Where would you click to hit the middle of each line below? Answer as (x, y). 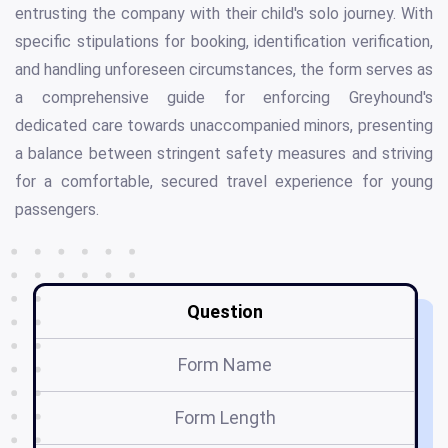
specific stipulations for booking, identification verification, (224, 42)
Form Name (225, 365)
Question (225, 312)
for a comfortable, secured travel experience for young (224, 182)
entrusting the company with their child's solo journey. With (224, 14)
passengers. (57, 210)
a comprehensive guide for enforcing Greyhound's (224, 98)
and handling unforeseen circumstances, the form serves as (224, 70)
